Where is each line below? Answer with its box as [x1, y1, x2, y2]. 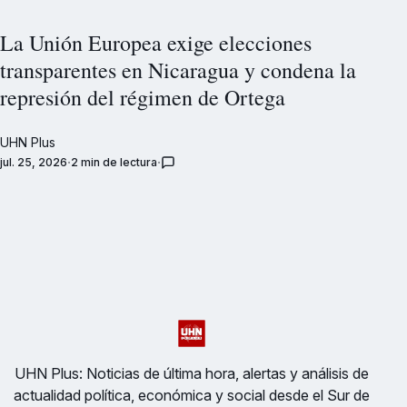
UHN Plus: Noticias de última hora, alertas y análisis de [14, 364, 369, 383]
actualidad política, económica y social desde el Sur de [13, 386, 370, 405]
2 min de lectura [71, 155, 157, 170]
